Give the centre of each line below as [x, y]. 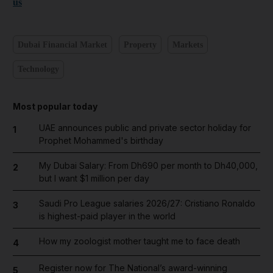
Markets [188, 44]
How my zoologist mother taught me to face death [139, 241]
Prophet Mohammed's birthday [101, 140]
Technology [38, 69]
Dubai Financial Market [62, 44]
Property [140, 44]
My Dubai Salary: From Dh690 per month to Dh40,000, [148, 165]
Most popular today [55, 106]
